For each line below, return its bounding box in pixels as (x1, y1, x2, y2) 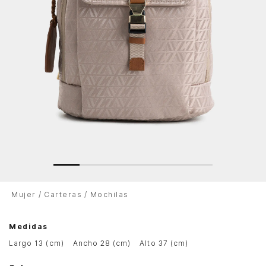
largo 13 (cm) (14, 239, 64, 248)
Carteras (44, 190, 82, 199)
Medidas (9, 222, 48, 232)
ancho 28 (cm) (78, 239, 131, 248)
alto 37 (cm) (145, 239, 188, 248)
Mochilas (90, 190, 129, 199)
